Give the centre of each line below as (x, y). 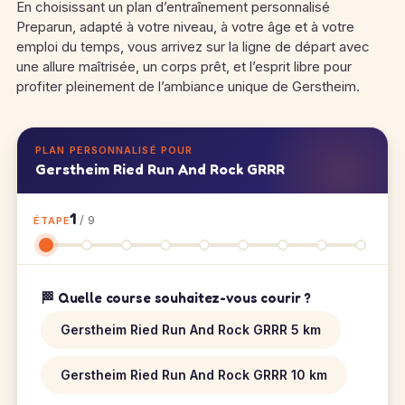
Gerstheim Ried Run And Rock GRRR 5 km (191, 330)
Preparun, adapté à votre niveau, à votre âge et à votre (185, 27)
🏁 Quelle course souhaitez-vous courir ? (176, 298)
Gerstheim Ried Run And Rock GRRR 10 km (194, 375)
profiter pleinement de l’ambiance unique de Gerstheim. (188, 86)
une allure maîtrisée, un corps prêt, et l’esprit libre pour (184, 66)
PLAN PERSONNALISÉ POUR (114, 150)
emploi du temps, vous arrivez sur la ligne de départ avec (193, 47)
